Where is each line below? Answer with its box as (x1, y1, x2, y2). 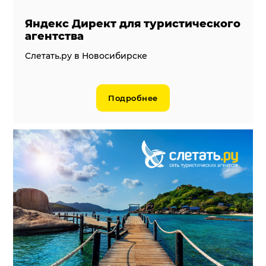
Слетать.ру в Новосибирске (25, 50, 148, 61)
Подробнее (108, 93, 158, 103)
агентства (25, 29, 84, 43)
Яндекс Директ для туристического (25, 17, 241, 30)
